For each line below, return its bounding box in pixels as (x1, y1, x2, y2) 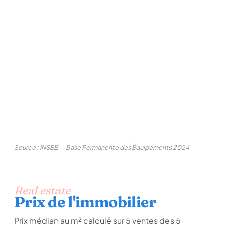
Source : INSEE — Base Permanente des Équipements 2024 (14, 143, 189, 151)
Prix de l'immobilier (14, 193, 156, 211)
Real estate (14, 183, 70, 197)
